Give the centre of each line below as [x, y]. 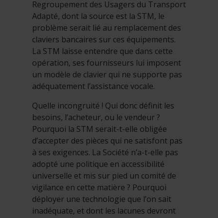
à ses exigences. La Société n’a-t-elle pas [105, 152]
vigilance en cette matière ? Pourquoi [99, 187]
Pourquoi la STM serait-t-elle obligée [100, 129]
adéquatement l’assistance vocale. [93, 86]
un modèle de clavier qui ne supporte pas [107, 74]
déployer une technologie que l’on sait [102, 199]
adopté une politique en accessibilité [98, 164]
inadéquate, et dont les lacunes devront [104, 210]
